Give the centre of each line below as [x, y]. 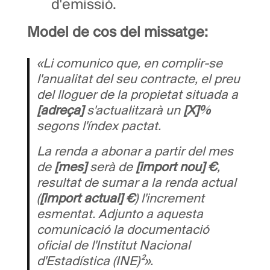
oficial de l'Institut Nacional [114, 246]
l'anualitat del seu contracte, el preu [138, 80]
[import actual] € [87, 199]
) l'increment [170, 199]
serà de [111, 168]
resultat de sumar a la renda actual [137, 184]
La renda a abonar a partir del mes [135, 152]
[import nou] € [176, 168]
